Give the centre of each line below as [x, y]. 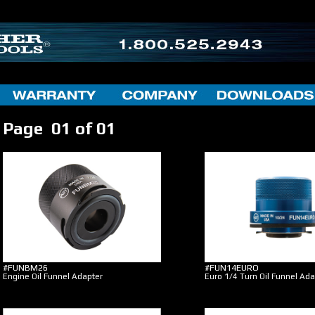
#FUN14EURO [232, 268]
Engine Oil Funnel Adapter [53, 276]
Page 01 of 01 [62, 128]
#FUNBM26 [25, 268]
